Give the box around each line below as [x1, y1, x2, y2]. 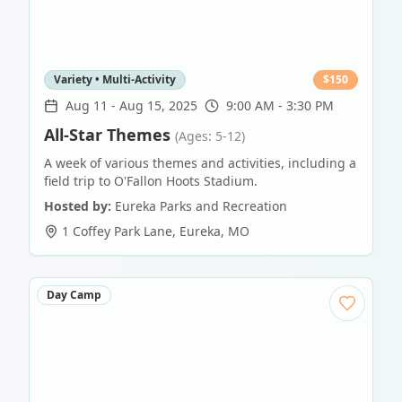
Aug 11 [66, 97, 108, 115]
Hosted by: [44, 197, 111, 215]
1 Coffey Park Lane [62, 223, 172, 240]
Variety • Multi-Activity [54, 72, 176, 88]
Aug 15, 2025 [119, 97, 197, 115]
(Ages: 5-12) [175, 127, 245, 145]
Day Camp [47, 287, 101, 303]
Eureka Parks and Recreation [115, 197, 287, 215]
